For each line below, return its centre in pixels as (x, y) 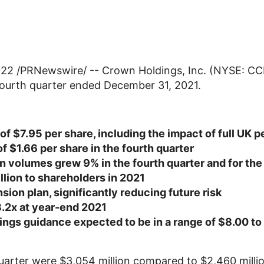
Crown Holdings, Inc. (154, 70)
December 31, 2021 (151, 85)
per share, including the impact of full (140, 133)
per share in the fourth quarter (116, 148)
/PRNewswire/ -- (58, 70)
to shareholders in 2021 (84, 178)
